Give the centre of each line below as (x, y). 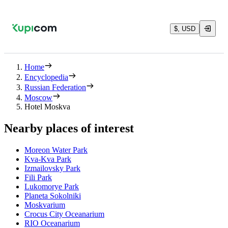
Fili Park (38, 177)
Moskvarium (45, 205)
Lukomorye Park (52, 186)
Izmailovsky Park (52, 168)
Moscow (38, 97)
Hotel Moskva (47, 107)
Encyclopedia (46, 77)
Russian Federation (55, 87)
